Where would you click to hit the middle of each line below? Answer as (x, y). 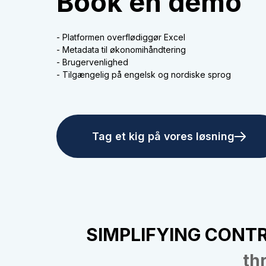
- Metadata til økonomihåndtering (121, 50)
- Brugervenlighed (93, 62)
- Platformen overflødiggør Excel (121, 37)
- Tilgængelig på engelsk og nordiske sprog (144, 75)
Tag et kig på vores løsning (163, 136)
